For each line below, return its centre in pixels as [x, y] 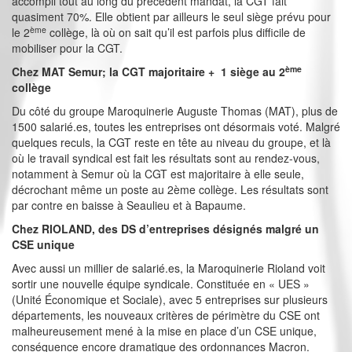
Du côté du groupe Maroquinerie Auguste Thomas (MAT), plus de [175, 111]
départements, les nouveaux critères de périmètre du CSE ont [166, 315]
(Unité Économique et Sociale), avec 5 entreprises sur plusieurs [170, 300]
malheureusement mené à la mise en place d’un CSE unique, [164, 331]
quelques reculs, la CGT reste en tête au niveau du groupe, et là [171, 143]
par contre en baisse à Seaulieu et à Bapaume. [129, 205]
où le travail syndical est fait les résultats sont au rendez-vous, [166, 158]
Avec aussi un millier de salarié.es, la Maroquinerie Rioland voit [169, 268]
